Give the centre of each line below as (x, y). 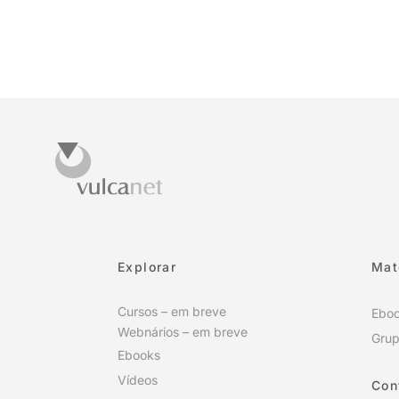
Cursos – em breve (172, 311)
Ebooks (139, 354)
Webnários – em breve (183, 332)
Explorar (147, 267)
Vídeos (138, 379)
